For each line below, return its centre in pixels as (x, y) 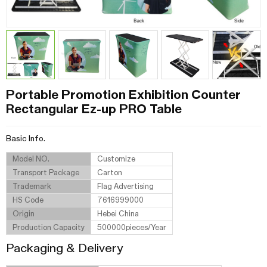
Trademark (32, 186)
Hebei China (118, 214)
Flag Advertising (125, 186)
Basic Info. (26, 139)
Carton (110, 173)
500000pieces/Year (132, 227)
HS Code (28, 200)
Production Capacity (49, 227)
